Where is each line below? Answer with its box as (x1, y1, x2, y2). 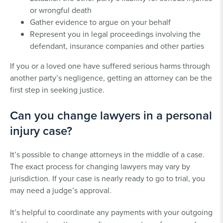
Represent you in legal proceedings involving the (30, 28, 201, 39)
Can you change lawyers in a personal (10, 106, 212, 124)
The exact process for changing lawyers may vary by (10, 160, 190, 172)
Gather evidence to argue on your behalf (30, 16, 171, 27)
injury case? (10, 121, 72, 139)
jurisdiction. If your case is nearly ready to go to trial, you (10, 172, 205, 184)
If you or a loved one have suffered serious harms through (10, 60, 210, 71)
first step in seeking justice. (10, 84, 105, 95)
